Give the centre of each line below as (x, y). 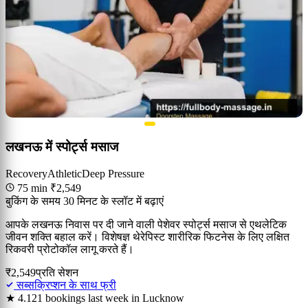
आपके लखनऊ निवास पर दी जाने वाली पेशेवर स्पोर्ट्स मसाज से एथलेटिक (146, 224)
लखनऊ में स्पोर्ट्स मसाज (62, 147)
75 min (32, 188)
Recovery (26, 174)
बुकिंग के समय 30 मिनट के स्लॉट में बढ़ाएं (85, 201)
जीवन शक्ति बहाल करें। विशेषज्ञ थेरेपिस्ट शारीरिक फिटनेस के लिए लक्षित (147, 237)
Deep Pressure (113, 174)
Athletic (65, 174)
